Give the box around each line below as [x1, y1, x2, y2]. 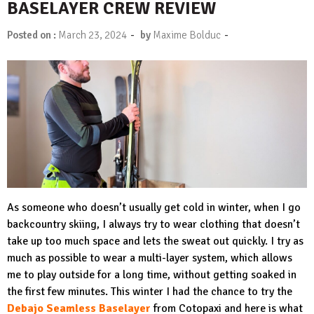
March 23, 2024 [58, 28, 127, 41]
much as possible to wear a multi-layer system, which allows [7, 250, 292, 265]
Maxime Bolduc [153, 28, 221, 41]
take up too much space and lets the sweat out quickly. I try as [7, 233, 303, 248]
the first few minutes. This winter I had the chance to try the [7, 284, 292, 299]
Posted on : [7, 28, 58, 41]
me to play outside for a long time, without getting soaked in [7, 267, 296, 282]
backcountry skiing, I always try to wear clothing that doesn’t [7, 217, 300, 231]
